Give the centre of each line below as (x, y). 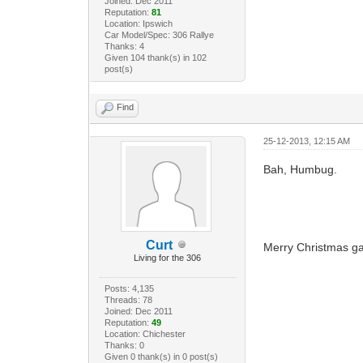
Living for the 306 (168, 257)
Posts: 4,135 (129, 288)
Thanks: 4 (124, 46)
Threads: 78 (128, 299)
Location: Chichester (145, 333)
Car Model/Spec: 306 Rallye (159, 34)
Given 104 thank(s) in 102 (155, 57)
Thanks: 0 (124, 345)
